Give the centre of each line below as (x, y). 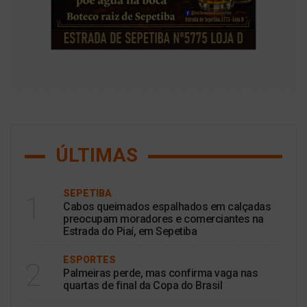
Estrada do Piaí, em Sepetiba (130, 231)
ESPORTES (89, 260)
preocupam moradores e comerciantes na (163, 219)
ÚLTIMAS (97, 155)
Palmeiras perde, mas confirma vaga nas (160, 273)
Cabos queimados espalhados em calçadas (167, 207)
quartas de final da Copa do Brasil (143, 285)
